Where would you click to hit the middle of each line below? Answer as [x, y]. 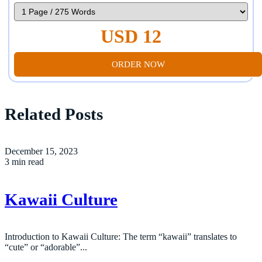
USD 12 [131, 36]
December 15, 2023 [41, 151]
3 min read [24, 162]
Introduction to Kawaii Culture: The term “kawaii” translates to [121, 236]
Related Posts [54, 114]
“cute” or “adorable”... [46, 247]
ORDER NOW [138, 64]
